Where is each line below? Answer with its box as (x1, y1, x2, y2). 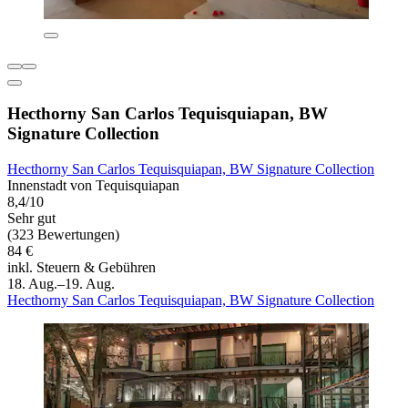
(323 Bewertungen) (7, 226, 119, 242)
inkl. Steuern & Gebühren (7, 259, 156, 275)
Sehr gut (7, 209, 56, 226)
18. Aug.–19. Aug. (7, 275, 115, 291)
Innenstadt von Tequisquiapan (7, 177, 179, 193)
